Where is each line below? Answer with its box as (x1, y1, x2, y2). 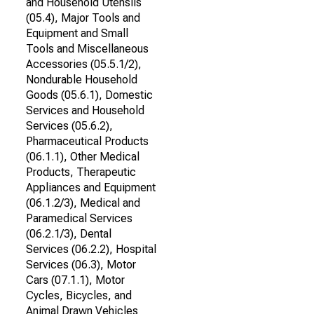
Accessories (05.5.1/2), (26, 57, 142, 71)
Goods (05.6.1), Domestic (26, 88, 153, 102)
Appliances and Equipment (26, 181, 156, 194)
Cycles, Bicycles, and (26, 289, 132, 302)
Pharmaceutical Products (26, 135, 149, 148)
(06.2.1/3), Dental (26, 227, 111, 240)
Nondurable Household (26, 73, 137, 86)
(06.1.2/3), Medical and (26, 196, 140, 210)
